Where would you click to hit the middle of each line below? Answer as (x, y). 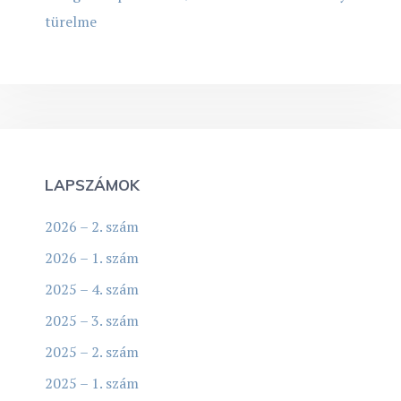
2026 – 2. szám (92, 226)
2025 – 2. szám (92, 351)
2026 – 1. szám (92, 257)
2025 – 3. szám (92, 320)
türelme (71, 21)
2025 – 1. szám (92, 383)
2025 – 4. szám (92, 289)
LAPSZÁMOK (92, 184)
